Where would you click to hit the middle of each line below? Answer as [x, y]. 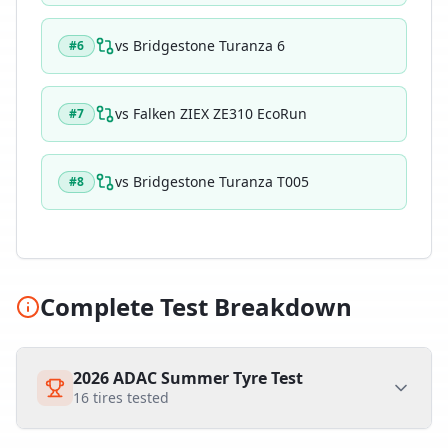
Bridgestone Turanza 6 [209, 45]
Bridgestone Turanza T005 [221, 181]
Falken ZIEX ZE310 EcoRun [220, 113]
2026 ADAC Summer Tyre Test [188, 378]
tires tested [129, 397]
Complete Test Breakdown [196, 306]
